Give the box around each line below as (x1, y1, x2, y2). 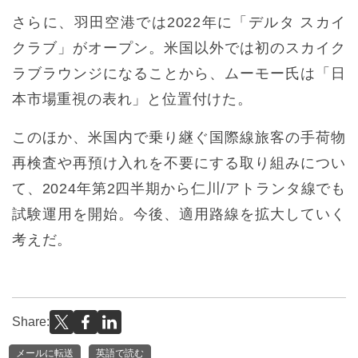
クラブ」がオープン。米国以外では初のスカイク (12, 40, 346, 57)
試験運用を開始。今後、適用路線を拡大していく (12, 206, 346, 223)
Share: (12, 315, 50, 329)
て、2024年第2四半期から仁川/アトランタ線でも (12, 181, 346, 197)
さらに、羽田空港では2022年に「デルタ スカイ (12, 14, 346, 31)
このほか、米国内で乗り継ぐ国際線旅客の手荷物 (12, 129, 346, 146)
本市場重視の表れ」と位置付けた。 (12, 91, 253, 108)
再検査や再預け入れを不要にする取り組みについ (12, 155, 346, 172)
